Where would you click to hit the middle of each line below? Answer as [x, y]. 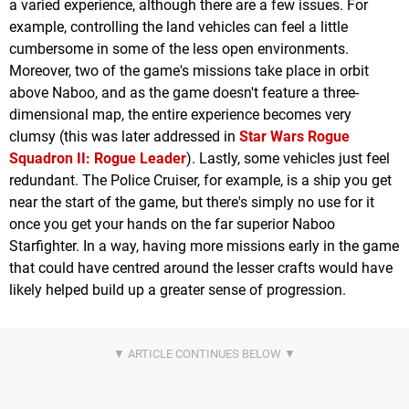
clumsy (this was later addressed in [124, 137]
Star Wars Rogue [294, 137]
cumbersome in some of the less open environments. [179, 49]
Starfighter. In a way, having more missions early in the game [204, 246]
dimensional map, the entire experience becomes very [180, 115]
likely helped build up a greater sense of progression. [178, 290]
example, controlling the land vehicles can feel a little [178, 27]
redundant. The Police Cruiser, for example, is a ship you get [200, 181]
